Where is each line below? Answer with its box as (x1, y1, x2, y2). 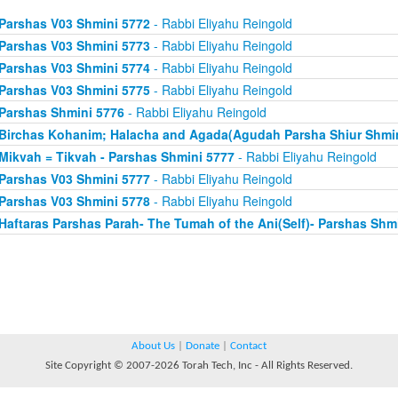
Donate (186, 340, 219, 352)
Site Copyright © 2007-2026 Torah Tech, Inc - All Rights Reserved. (45, 360, 353, 371)
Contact (230, 340, 267, 352)
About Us (131, 340, 175, 352)
